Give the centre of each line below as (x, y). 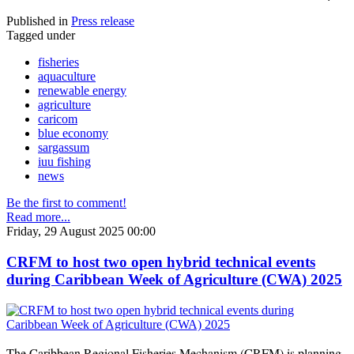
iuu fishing (64, 162)
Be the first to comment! (66, 203)
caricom (58, 119)
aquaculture (67, 77)
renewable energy (82, 91)
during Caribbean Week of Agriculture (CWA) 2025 (174, 280)
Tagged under (41, 36)
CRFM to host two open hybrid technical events (161, 262)
